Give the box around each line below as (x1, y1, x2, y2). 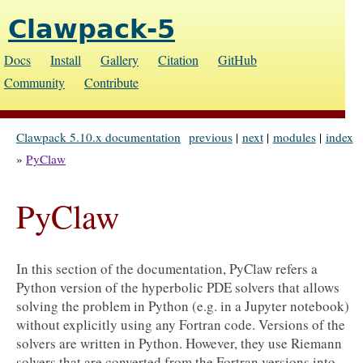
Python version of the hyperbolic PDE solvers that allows (16, 278, 340, 297)
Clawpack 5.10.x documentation (16, 129, 181, 145)
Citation (158, 51, 199, 68)
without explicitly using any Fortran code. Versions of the (16, 315, 345, 334)
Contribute (84, 74, 139, 91)
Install (50, 51, 81, 68)
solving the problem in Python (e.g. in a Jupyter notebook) (16, 297, 349, 315)
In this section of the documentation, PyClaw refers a (16, 259, 318, 278)
